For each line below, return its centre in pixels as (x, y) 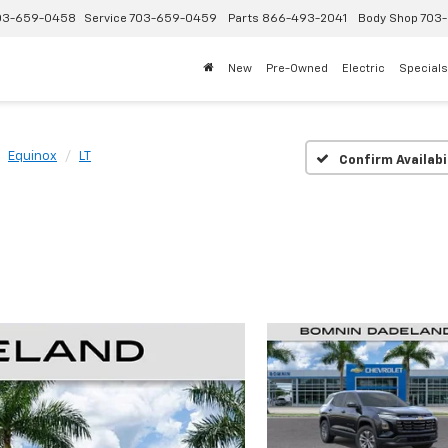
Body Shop (388, 19)
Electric (363, 68)
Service (105, 19)
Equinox (32, 156)
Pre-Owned (297, 68)
